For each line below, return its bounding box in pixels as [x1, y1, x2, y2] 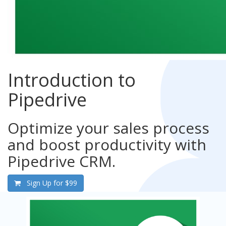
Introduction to [8, 68, 136, 92]
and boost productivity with [8, 134, 206, 155]
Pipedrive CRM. [8, 151, 116, 172]
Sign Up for [27, 178, 65, 188]
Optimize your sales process [8, 118, 209, 138]
